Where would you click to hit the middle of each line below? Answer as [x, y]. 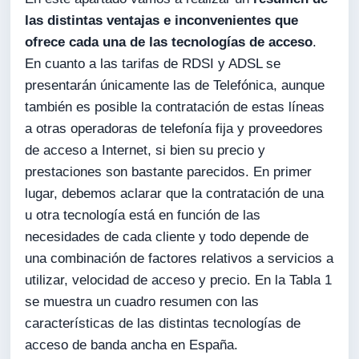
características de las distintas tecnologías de [163, 323]
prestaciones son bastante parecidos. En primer [169, 171]
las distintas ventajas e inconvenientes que [162, 20]
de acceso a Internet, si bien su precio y [145, 150]
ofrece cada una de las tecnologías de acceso [169, 42]
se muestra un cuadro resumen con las [142, 301]
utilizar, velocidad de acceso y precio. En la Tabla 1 [179, 280]
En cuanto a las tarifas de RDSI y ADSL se [153, 63]
